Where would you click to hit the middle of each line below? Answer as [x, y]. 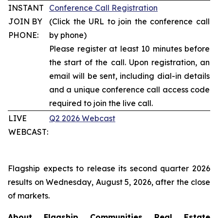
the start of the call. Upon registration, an [129, 62]
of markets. [29, 196]
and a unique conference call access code [129, 90]
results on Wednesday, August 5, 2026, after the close [109, 182]
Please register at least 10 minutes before [129, 49]
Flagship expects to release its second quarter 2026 [109, 168]
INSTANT [26, 8]
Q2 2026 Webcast [82, 118]
